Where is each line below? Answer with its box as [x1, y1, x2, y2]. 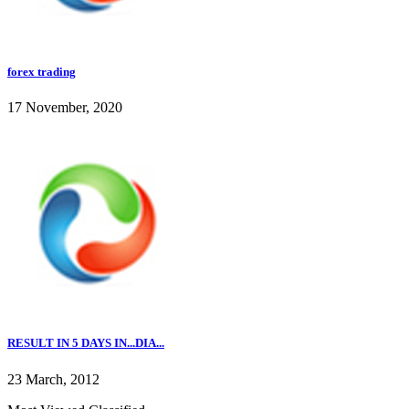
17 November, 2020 [7, 100, 122, 116]
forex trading [7, 64, 76, 79]
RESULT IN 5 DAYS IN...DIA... [7, 336, 164, 351]
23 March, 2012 [7, 371, 100, 387]
